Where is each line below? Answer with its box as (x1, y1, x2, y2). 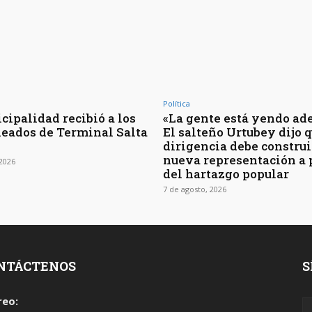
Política (163, 98, 190, 109)
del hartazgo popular (163, 166, 289, 182)
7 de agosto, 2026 (163, 184, 226, 195)
